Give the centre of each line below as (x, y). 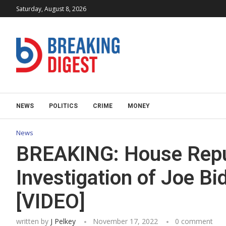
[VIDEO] (51, 202)
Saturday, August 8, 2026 (51, 9)
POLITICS (63, 106)
